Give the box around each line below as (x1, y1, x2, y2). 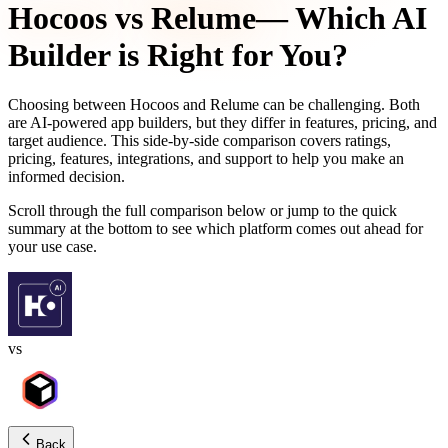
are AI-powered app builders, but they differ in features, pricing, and (8, 113, 437, 131)
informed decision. (8, 167, 125, 185)
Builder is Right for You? (8, 37, 348, 74)
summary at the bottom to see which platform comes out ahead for (8, 219, 423, 237)
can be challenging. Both (263, 95, 420, 113)
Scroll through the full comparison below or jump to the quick (8, 201, 397, 219)
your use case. (8, 237, 97, 255)
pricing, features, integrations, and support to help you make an (8, 149, 404, 167)
